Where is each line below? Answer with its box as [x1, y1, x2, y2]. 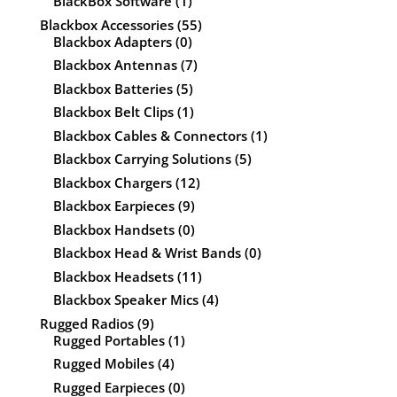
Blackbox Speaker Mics [52, 291, 198, 309]
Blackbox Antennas [52, 56, 177, 74]
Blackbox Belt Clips [52, 103, 174, 121]
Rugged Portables [52, 331, 165, 349]
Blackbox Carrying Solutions [52, 150, 231, 168]
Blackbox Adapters [52, 32, 172, 51]
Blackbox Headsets [52, 267, 174, 285]
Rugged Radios [39, 314, 134, 332]
